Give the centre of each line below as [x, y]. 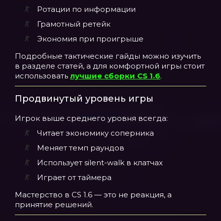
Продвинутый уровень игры [84, 99]
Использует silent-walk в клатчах [100, 163]
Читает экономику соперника [95, 133]
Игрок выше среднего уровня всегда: [91, 118]
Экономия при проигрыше [90, 39]
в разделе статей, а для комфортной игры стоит [110, 66]
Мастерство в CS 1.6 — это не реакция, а [93, 195]
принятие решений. [54, 204]
